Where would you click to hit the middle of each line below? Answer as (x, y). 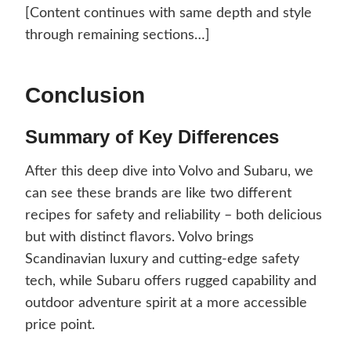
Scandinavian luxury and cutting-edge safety (162, 260)
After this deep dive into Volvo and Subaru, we (169, 172)
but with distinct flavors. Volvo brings (139, 238)
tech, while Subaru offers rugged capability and (171, 282)
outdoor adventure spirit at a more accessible (166, 304)
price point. (60, 326)
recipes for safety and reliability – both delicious (174, 216)
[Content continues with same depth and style (168, 14)
